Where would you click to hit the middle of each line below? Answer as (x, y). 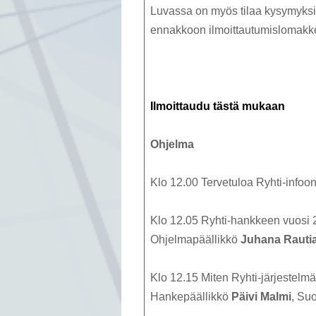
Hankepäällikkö (191, 297)
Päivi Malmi (261, 297)
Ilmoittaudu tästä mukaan (218, 107)
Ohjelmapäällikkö (195, 240)
